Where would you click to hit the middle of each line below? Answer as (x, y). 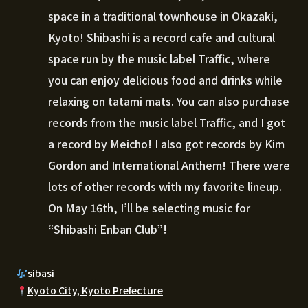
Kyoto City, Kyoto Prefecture (95, 290)
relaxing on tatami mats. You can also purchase (169, 101)
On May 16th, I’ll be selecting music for (149, 208)
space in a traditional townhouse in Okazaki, (163, 16)
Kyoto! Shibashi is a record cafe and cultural (162, 37)
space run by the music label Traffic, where (159, 59)
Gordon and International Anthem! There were (169, 165)
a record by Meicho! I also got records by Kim (166, 144)
